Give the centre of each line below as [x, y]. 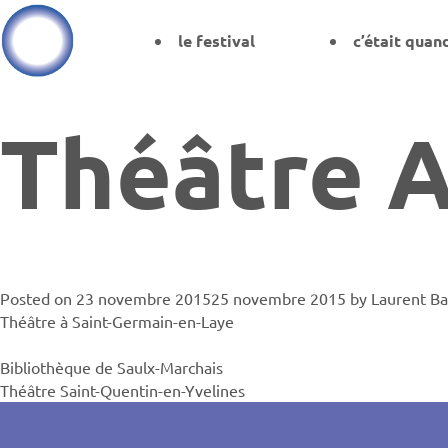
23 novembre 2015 [143, 297]
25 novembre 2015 [278, 297]
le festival [217, 40]
